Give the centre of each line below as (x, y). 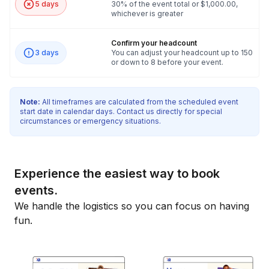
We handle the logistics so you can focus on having (132, 206)
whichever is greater (147, 14)
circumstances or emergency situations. (90, 121)
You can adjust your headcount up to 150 (182, 53)
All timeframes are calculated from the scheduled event (139, 102)
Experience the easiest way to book (117, 174)
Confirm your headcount (154, 43)
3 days (47, 53)
